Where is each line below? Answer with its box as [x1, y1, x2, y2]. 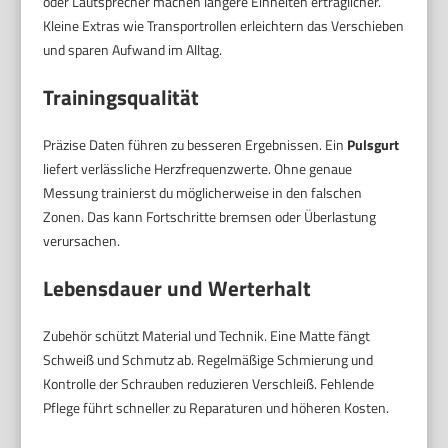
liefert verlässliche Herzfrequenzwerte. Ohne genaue [43, 158, 353, 180]
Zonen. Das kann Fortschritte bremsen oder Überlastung [43, 206, 377, 228]
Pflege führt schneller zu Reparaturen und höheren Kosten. [43, 397, 390, 419]
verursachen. [43, 230, 121, 252]
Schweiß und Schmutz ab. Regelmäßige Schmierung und [43, 349, 374, 371]
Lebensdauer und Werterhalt [43, 272, 312, 305]
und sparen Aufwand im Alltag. [43, 39, 223, 61]
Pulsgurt [347, 134, 400, 156]
